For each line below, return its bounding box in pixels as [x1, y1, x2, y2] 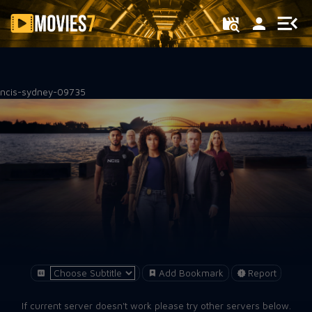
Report [247, 267, 276, 279]
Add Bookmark [159, 267, 224, 279]
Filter [35, 42, 58, 52]
